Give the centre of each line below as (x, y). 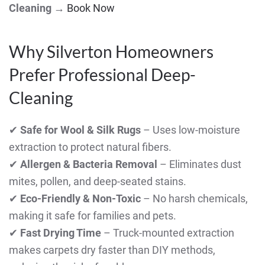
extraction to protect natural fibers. (90, 147)
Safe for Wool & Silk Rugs (80, 130)
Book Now (91, 8)
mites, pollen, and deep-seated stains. (98, 182)
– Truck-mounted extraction (168, 233)
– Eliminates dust (199, 164)
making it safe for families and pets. (93, 216)
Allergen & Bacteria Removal (89, 164)
